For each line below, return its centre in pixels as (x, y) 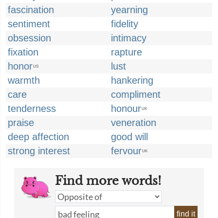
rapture (127, 52)
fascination (31, 10)
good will (129, 137)
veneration (134, 123)
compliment (136, 94)
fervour (126, 151)
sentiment (29, 24)
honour (126, 109)
